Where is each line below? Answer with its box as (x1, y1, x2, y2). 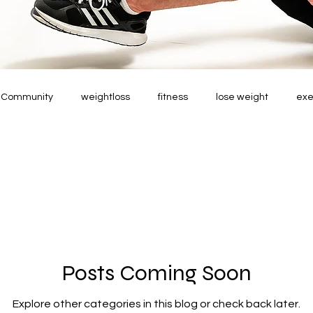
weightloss (81, 92, 130, 103)
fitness (158, 92, 188, 103)
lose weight (216, 92, 268, 103)
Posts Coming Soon (61, 259, 252, 286)
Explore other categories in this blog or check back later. (13, 298, 300, 310)
